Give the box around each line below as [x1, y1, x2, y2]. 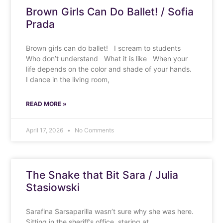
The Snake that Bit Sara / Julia [26, 168, 179, 181]
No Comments [73, 126, 114, 134]
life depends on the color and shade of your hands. [26, 64, 194, 73]
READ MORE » [26, 100, 67, 108]
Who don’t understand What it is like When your [26, 54, 188, 63]
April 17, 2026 [26, 126, 65, 134]
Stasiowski [26, 181, 80, 194]
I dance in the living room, [26, 75, 114, 84]
